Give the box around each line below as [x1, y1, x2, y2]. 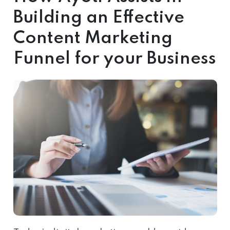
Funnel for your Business [13, 50, 216, 68]
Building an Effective [13, 9, 184, 27]
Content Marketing [13, 30, 172, 47]
